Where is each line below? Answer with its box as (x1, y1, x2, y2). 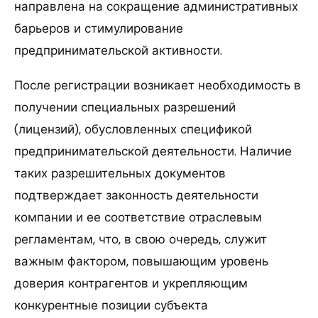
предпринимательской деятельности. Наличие (14, 143, 292, 159)
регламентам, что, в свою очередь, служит (14, 231, 267, 247)
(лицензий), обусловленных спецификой (14, 121, 252, 137)
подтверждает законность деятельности (14, 187, 258, 203)
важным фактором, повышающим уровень (14, 253, 268, 269)
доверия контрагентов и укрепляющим (14, 275, 248, 291)
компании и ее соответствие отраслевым (14, 209, 262, 225)
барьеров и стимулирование (14, 20, 183, 36)
